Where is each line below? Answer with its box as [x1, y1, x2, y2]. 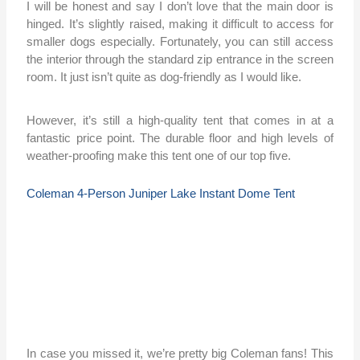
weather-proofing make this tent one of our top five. [27, 149, 292, 163]
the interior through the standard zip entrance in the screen [27, 52, 333, 67]
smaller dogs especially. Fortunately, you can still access [27, 35, 333, 49]
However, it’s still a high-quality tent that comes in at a [27, 113, 333, 128]
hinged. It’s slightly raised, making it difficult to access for [27, 17, 333, 31]
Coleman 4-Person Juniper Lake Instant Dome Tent [27, 186, 296, 201]
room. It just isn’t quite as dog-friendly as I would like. [27, 70, 302, 84]
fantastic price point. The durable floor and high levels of [27, 131, 333, 145]
